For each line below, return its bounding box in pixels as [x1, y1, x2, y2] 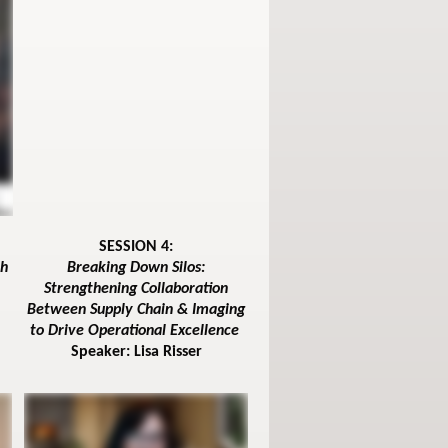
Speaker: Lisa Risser [70, 344, 202, 361]
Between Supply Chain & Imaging [27, 302, 246, 319]
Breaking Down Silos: [67, 260, 206, 277]
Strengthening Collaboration [44, 281, 229, 298]
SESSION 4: [99, 239, 174, 256]
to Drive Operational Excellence [29, 323, 243, 340]
